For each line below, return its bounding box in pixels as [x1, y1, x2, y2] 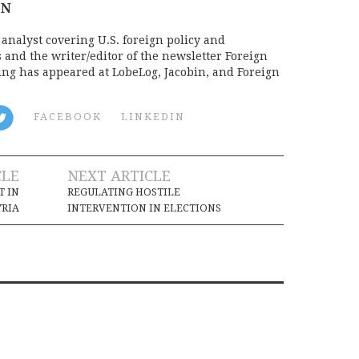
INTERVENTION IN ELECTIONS [67, 201, 221, 214]
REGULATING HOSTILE [67, 185, 180, 198]
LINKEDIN [121, 111, 185, 123]
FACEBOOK [34, 111, 102, 123]
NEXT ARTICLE [67, 167, 171, 184]
